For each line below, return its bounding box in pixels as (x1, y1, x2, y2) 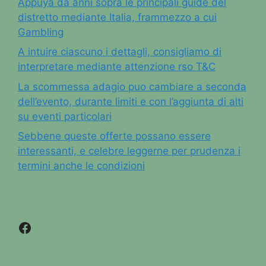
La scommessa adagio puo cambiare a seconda (18, 80, 246, 93)
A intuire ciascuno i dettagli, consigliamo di (18, 46, 221, 58)
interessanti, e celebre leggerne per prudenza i (18, 145, 240, 157)
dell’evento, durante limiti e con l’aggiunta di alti (18, 95, 243, 107)
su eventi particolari (18, 110, 112, 122)
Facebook (17, 218, 83, 236)
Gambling (18, 26, 64, 38)
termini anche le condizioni (18, 160, 145, 172)
